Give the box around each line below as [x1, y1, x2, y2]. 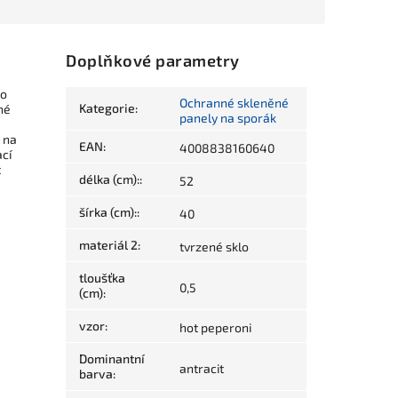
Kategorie [79, 100, 136, 116]
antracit [179, 361, 225, 377]
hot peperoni [179, 320, 252, 336]
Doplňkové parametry [66, 51, 240, 71]
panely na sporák [179, 110, 277, 126]
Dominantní [79, 351, 146, 367]
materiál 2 [79, 237, 139, 253]
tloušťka [79, 270, 126, 286]
